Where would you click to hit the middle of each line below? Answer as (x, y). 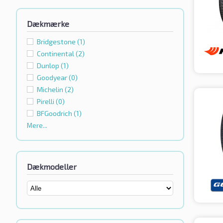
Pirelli (46, 102)
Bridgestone (57, 42)
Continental (56, 54)
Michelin (51, 90)
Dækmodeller (52, 167)
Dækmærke (48, 24)
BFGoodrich (55, 113)
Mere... (37, 126)
